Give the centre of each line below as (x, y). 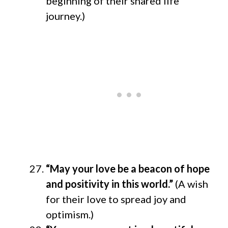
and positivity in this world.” (109, 183)
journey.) (65, 16)
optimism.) (70, 214)
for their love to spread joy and (116, 199)
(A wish (191, 183)
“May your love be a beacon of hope (128, 168)
